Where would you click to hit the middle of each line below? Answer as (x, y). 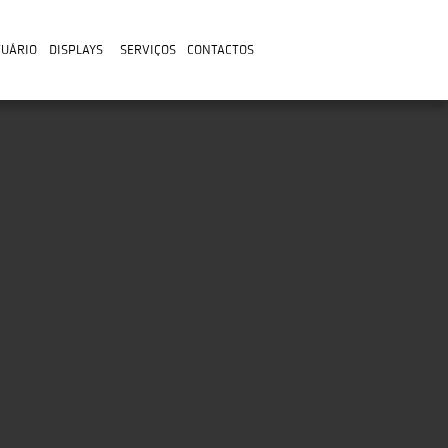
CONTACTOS (220, 49)
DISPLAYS (76, 49)
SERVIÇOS (148, 49)
